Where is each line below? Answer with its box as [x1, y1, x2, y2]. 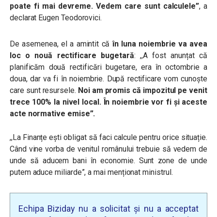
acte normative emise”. [10, 109, 95, 118]
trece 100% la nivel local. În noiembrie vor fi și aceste [10, 97, 207, 107]
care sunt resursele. [10, 86, 76, 95]
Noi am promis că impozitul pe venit [76, 86, 207, 95]
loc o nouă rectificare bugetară [10, 51, 134, 60]
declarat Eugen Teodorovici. [10, 13, 102, 22]
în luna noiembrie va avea [109, 39, 207, 48]
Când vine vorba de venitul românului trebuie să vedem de [10, 144, 207, 154]
